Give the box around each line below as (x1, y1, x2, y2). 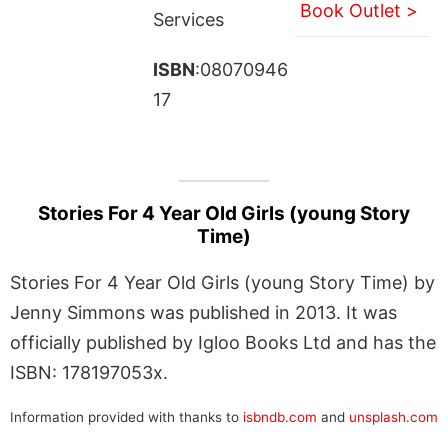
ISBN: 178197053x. (10, 361, 168, 383)
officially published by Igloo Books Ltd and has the (10, 331, 436, 353)
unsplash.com (349, 408, 438, 425)
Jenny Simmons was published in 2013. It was (10, 301, 397, 323)
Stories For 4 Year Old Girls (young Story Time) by (10, 271, 435, 293)
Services (152, 8, 224, 30)
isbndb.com (243, 408, 317, 425)
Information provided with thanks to (10, 408, 243, 425)
